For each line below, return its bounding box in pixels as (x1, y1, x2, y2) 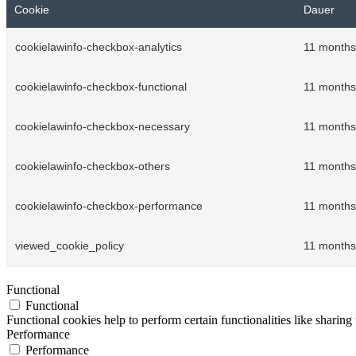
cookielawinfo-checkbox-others (15, 161, 170, 173)
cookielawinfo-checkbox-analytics (15, 41, 182, 54)
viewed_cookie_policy (15, 240, 124, 253)
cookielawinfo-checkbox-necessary (15, 121, 190, 133)
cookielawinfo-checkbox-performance (15, 200, 203, 213)
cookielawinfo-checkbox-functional (15, 81, 187, 94)
